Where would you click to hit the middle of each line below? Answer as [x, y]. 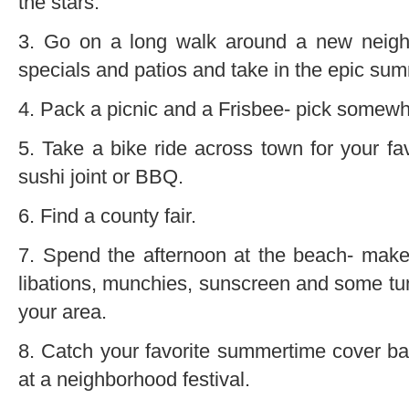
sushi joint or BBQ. [101, 176]
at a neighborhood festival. [134, 379]
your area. [63, 311]
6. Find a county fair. [107, 215]
